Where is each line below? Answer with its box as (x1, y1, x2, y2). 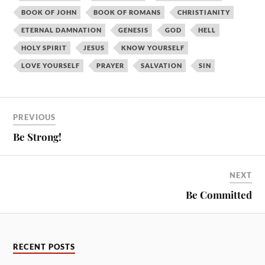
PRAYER (96, 62, 125, 70)
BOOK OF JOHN (21, 8, 77, 17)
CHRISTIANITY (177, 8, 231, 17)
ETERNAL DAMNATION (21, 26, 102, 34)
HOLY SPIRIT (21, 44, 67, 52)
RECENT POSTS (13, 242, 76, 251)
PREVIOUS (13, 112, 56, 122)
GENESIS (118, 26, 149, 34)
